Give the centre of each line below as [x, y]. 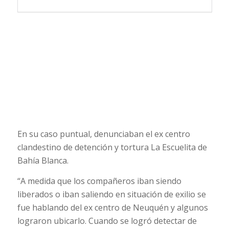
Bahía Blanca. [43, 161]
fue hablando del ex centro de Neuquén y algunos [112, 207]
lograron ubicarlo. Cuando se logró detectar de [107, 221]
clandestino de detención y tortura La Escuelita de [112, 147]
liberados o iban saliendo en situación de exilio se [111, 194]
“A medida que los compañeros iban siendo [99, 181]
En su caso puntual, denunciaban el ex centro [104, 134]
